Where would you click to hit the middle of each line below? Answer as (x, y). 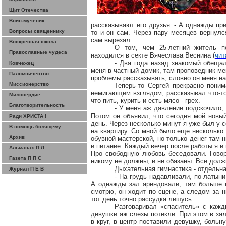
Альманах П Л (27, 148)
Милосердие (25, 95)
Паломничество (29, 73)
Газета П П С (25, 158)
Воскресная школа (33, 42)
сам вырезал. (111, 40)
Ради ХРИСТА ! (28, 116)
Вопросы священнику (37, 31)
